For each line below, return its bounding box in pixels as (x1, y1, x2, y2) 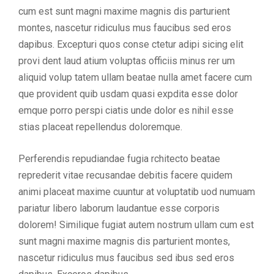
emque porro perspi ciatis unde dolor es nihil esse (18, 105, 234, 117)
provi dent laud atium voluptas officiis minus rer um (18, 55, 235, 67)
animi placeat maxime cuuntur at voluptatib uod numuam (18, 186, 255, 198)
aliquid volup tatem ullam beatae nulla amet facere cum (18, 72, 252, 84)
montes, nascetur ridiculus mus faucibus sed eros (18, 22, 231, 34)
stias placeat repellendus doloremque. (18, 121, 182, 133)
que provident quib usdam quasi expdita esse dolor (18, 88, 238, 100)
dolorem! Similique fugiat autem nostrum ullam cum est (18, 219, 254, 231)
